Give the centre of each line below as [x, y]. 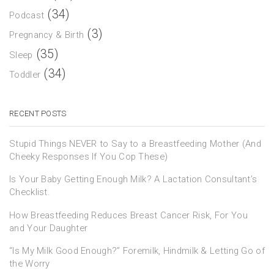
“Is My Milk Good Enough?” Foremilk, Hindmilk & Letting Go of [137, 251]
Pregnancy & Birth [47, 35]
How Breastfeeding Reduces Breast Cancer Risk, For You [128, 215]
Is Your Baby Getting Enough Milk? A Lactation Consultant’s [133, 180]
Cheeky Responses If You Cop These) [89, 156]
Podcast [27, 15]
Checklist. [30, 192]
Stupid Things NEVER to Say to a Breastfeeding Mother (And [135, 143]
